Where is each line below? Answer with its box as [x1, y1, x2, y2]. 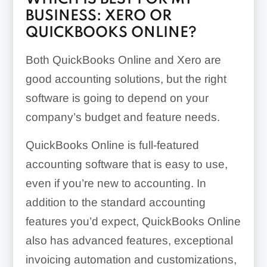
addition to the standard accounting [25, 195, 206, 209]
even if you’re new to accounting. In [25, 176, 206, 190]
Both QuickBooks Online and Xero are [25, 53, 221, 66]
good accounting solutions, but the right [25, 72, 226, 85]
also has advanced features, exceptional [25, 234, 233, 247]
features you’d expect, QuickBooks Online [25, 215, 241, 228]
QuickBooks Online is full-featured [25, 138, 199, 151]
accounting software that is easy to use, [25, 157, 228, 170]
